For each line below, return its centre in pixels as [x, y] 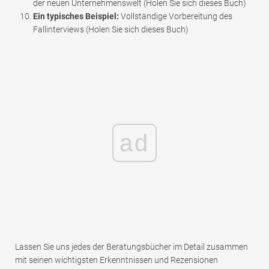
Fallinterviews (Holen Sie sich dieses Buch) [111, 30]
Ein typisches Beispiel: [76, 17]
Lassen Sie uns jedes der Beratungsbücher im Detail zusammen [131, 247]
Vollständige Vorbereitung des [176, 17]
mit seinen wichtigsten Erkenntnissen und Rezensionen [116, 260]
